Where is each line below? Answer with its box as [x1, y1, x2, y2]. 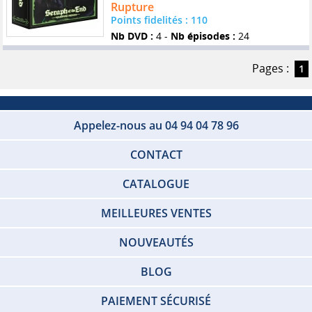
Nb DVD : [110, 29, 153, 42]
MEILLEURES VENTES [100, 205, 212, 221]
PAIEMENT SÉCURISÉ [101, 292, 211, 309]
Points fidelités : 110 [110, 13, 208, 26]
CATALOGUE [123, 175, 189, 192]
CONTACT [130, 146, 182, 162]
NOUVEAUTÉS [118, 234, 194, 250]
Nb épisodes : [170, 29, 235, 42]
